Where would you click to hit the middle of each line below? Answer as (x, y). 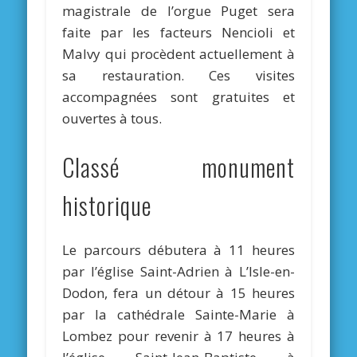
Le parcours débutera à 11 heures (178, 250)
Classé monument (178, 168)
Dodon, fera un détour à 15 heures (178, 293)
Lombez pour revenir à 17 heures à (178, 336)
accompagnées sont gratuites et (178, 97)
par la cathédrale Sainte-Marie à (178, 315)
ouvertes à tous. (112, 119)
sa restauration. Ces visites (178, 76)
